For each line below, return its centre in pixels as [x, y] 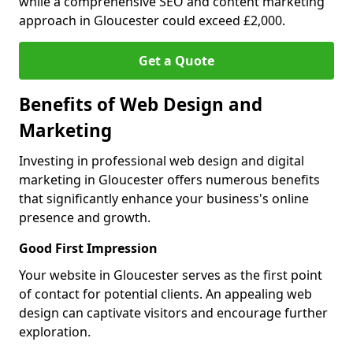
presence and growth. [85, 217]
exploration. [55, 332]
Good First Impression [88, 248]
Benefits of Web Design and [141, 104]
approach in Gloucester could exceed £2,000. [152, 20]
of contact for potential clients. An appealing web [165, 294]
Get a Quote [176, 61]
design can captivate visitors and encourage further [173, 313]
